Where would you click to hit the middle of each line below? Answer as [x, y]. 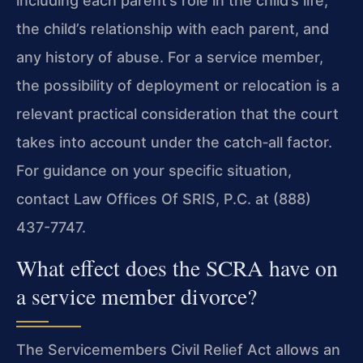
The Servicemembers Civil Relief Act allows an [178, 349]
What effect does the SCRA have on [177, 267]
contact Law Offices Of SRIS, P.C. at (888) [164, 199]
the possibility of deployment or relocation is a [178, 86]
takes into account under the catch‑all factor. [174, 143]
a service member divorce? [137, 296]
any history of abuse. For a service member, [170, 58]
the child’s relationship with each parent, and [173, 29]
